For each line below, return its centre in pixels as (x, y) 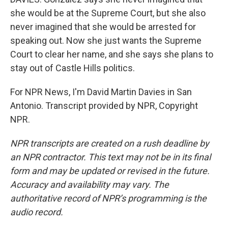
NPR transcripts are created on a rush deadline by (110, 143)
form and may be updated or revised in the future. (110, 171)
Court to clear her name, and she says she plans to (112, 54)
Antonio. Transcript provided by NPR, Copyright (104, 106)
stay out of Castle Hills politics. (73, 68)
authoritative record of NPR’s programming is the (108, 198)
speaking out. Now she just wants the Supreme (106, 40)
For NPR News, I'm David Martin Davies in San (101, 92)
